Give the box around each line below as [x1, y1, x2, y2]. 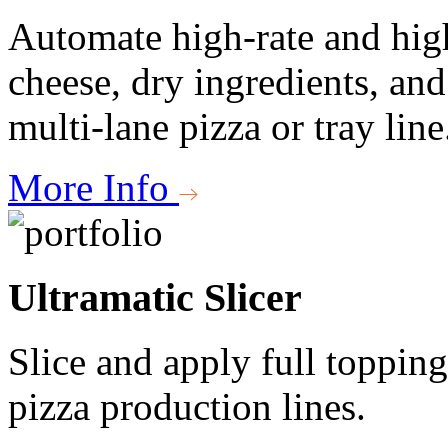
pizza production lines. [8, 385, 366, 429]
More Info [8, 165, 179, 209]
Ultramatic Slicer [8, 274, 302, 320]
